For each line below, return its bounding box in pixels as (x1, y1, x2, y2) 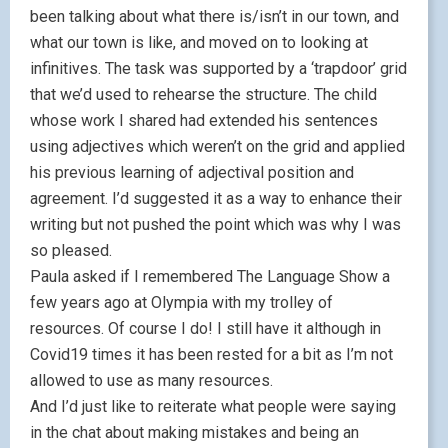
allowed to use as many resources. (30, 371, 273, 391)
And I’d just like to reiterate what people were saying (30, 397, 396, 417)
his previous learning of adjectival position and (30, 163, 354, 183)
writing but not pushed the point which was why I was (30, 215, 401, 235)
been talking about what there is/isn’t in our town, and (30, 7, 399, 27)
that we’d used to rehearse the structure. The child (30, 85, 377, 105)
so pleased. (30, 241, 112, 261)
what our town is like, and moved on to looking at (30, 33, 368, 53)
